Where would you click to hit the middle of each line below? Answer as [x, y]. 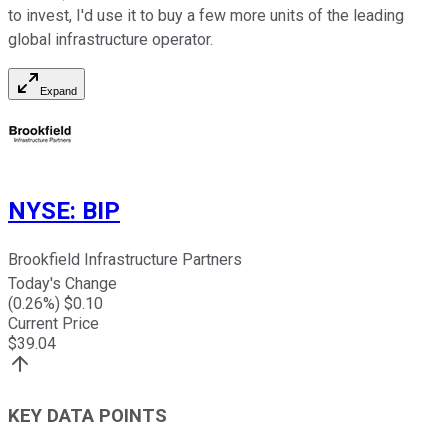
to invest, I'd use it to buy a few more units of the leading [206, 15]
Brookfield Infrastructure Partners [125, 260]
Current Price [53, 324]
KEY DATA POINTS [87, 416]
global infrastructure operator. [110, 39]
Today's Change [62, 284]
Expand [58, 90]
